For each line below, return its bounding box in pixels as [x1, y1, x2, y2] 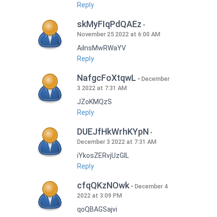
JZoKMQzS [77, 98, 112, 106]
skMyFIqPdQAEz [77, 19, 141, 30]
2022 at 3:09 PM [77, 192, 122, 200]
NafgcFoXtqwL [77, 73, 136, 83]
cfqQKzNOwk [77, 180, 129, 191]
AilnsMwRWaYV [77, 44, 126, 52]
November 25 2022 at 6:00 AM [77, 31, 160, 38]
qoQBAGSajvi [77, 205, 117, 214]
